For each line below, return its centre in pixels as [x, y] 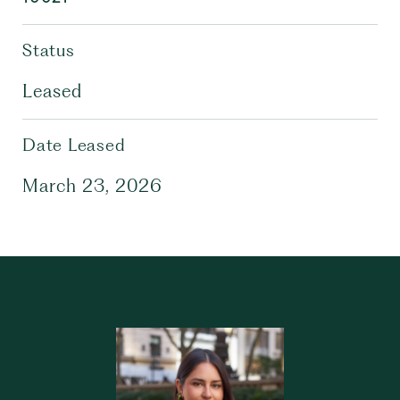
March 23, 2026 [92, 186]
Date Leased [74, 145]
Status [49, 50]
